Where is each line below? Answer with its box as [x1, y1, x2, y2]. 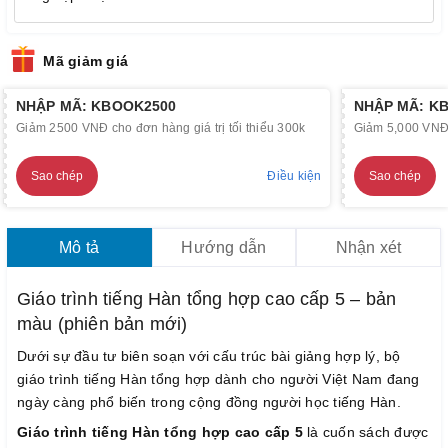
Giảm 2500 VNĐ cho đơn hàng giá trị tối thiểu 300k [16, 120, 306, 135]
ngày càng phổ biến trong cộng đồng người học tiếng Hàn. [17, 393, 405, 410]
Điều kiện [267, 168, 322, 183]
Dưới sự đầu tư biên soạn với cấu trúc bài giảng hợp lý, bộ [17, 347, 401, 364]
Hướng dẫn [181, 238, 267, 256]
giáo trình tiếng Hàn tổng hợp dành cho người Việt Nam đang [17, 370, 420, 387]
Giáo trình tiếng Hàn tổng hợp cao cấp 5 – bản [17, 288, 397, 309]
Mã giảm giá [39, 52, 128, 69]
